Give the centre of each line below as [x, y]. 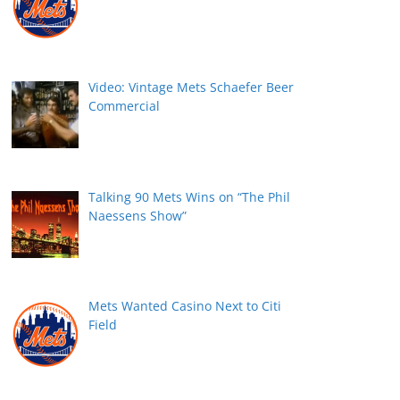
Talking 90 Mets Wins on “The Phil [189, 196]
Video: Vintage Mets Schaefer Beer [191, 87]
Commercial [124, 106]
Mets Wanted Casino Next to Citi [184, 306]
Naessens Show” [137, 215]
